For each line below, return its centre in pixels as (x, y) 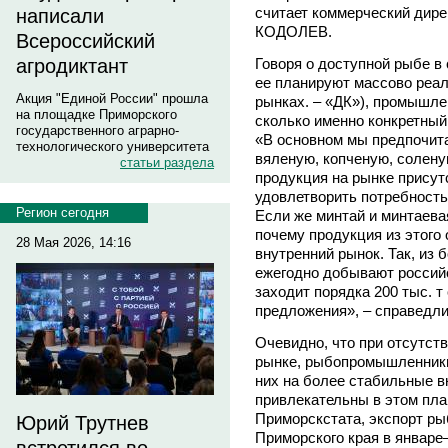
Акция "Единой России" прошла (112, 98)
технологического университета (112, 146)
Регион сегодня (62, 212)
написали (60, 16)
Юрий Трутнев (82, 423)
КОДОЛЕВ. (293, 32)
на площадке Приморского (96, 114)
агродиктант (72, 66)
